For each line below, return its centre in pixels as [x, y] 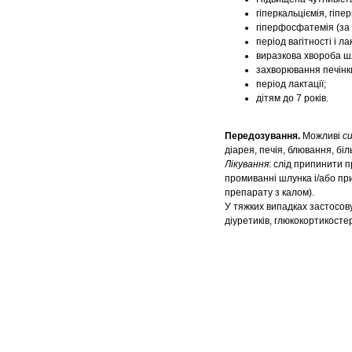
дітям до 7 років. [292, 99]
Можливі [321, 136]
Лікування [247, 165]
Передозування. [262, 136]
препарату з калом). [269, 193]
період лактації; [291, 84]
